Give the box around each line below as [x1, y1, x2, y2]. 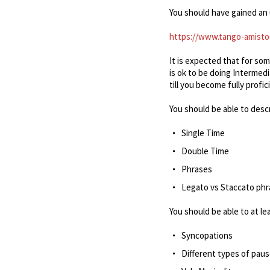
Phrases [181, 163, 212, 175]
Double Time [181, 145, 229, 157]
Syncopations [181, 230, 233, 241]
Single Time [181, 127, 225, 139]
